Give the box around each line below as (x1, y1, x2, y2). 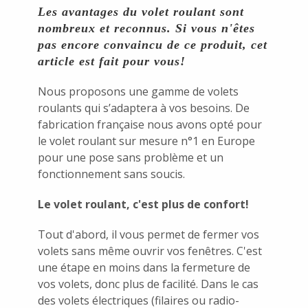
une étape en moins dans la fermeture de (38, 259, 250, 275)
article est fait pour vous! (38, 54, 186, 68)
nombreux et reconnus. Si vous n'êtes (38, 21, 255, 35)
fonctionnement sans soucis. (38, 166, 185, 181)
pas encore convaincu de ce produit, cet (38, 37, 267, 52)
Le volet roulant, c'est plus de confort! (38, 196, 249, 212)
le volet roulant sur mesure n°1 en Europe (38, 133, 255, 148)
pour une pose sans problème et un (38, 149, 223, 165)
